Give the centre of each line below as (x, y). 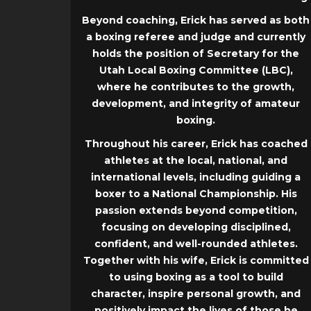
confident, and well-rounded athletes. (196, 244)
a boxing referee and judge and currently (196, 37)
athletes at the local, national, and (196, 161)
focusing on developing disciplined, (196, 227)
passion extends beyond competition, (196, 211)
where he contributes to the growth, (196, 87)
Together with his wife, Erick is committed (196, 261)
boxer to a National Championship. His (196, 194)
